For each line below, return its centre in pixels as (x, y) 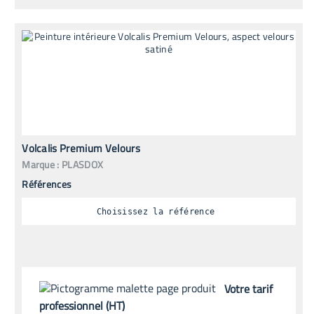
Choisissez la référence (156, 211)
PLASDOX (83, 164)
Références (47, 184)
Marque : (41, 164)
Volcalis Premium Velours (81, 148)
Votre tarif (249, 288)
